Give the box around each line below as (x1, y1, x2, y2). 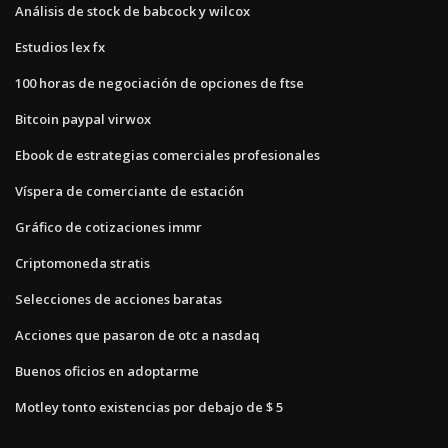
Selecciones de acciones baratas (15, 289, 222, 308)
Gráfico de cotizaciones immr (15, 217, 202, 236)
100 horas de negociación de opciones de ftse (15, 73, 304, 92)
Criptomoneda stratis (15, 253, 150, 272)
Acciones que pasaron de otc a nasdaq (15, 325, 260, 344)
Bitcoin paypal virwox (15, 109, 151, 128)
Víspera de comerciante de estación (15, 181, 244, 200)
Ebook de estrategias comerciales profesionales (15, 145, 320, 164)
